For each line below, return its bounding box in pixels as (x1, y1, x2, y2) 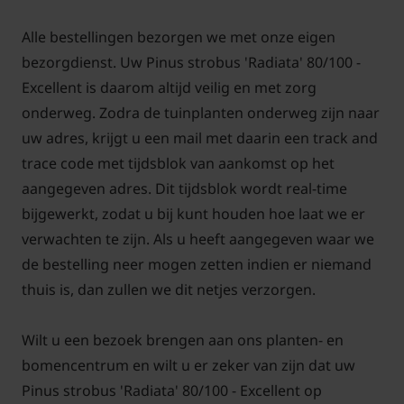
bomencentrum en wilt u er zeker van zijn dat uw (22, 355, 355, 376)
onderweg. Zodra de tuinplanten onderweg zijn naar (22, 103, 380, 124)
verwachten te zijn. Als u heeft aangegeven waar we (22, 229, 374, 250)
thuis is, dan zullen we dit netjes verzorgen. (22, 280, 316, 300)
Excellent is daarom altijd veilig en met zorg (22, 78, 317, 98)
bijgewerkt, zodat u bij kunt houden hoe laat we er (22, 204, 365, 225)
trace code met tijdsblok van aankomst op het (22, 153, 335, 174)
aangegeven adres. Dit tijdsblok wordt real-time (22, 179, 347, 199)
